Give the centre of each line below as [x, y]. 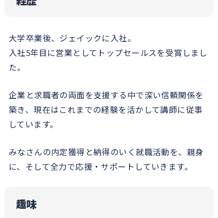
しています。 [33, 124]
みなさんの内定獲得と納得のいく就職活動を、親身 [106, 152]
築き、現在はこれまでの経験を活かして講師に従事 [106, 110]
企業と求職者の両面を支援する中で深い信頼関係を [106, 95]
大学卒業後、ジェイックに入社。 [72, 38]
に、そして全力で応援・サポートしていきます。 [101, 166]
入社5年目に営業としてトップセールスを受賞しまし [108, 53]
